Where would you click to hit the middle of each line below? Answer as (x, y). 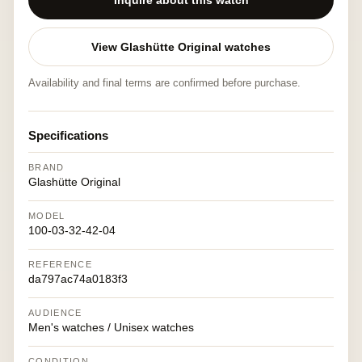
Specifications (68, 135)
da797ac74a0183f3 (78, 279)
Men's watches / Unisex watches (111, 327)
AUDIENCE (55, 313)
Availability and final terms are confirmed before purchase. (164, 83)
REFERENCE (60, 264)
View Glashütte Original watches (181, 47)
